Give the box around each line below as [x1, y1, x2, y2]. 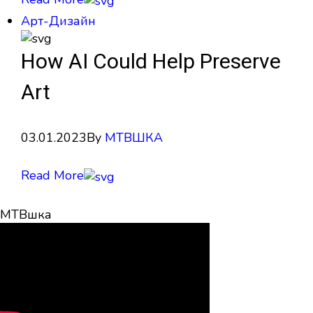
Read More [21, 167, 84, 184]
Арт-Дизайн [21, 12, 96, 29]
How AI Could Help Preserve [21, 47, 281, 78]
